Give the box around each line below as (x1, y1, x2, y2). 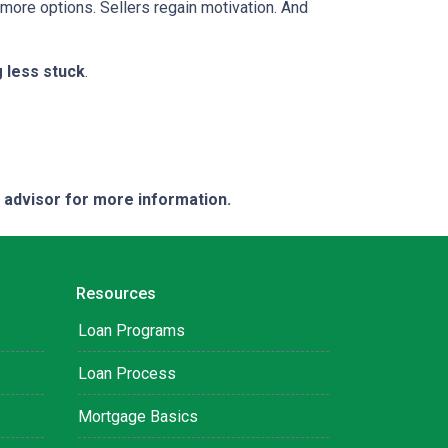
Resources (76, 284, 156, 304)
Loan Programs (78, 321, 185, 341)
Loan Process (78, 364, 176, 384)
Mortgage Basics (78, 407, 198, 427)
